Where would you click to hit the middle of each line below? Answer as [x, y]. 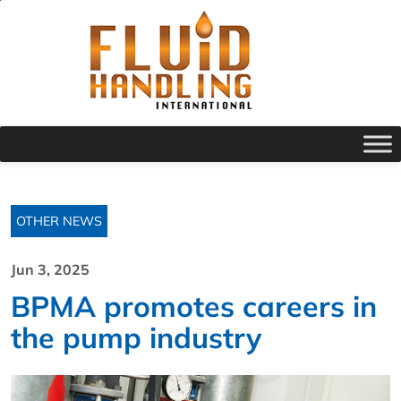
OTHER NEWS [59, 221]
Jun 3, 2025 [50, 269]
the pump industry [136, 337]
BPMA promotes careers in [194, 306]
